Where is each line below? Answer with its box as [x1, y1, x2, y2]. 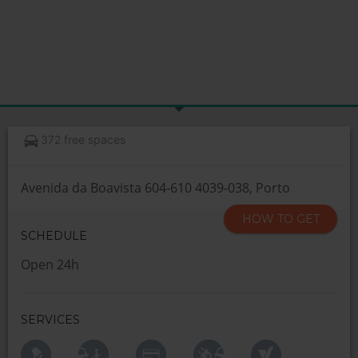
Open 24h [21, 256, 79, 273]
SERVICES [21, 312, 80, 327]
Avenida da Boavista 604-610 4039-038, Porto [21, 179, 290, 197]
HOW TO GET [241, 212, 320, 226]
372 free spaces [41, 133, 126, 146]
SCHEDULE [21, 229, 87, 243]
